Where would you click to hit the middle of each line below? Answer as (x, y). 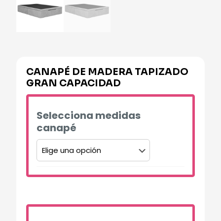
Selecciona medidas (89, 115)
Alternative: (45, 189)
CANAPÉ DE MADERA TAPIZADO (107, 72)
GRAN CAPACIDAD (74, 83)
